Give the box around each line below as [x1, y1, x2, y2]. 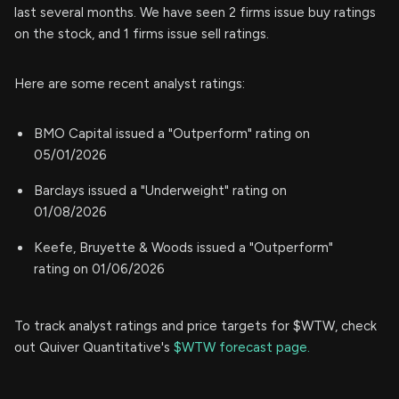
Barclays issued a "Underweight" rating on [34, 183, 287, 199]
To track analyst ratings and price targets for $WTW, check [14, 318, 377, 335]
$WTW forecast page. [174, 339, 310, 356]
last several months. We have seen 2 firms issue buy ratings [14, 4, 376, 21]
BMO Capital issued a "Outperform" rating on [34, 126, 310, 142]
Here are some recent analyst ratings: [14, 76, 245, 93]
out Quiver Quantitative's [14, 339, 174, 356]
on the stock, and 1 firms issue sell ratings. [14, 26, 269, 43]
